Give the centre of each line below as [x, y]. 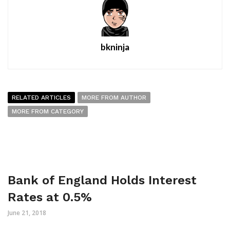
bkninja [115, 47]
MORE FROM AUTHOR [114, 98]
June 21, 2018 [27, 213]
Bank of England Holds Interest [102, 180]
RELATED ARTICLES [41, 98]
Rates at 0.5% [50, 197]
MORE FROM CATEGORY [48, 112]
